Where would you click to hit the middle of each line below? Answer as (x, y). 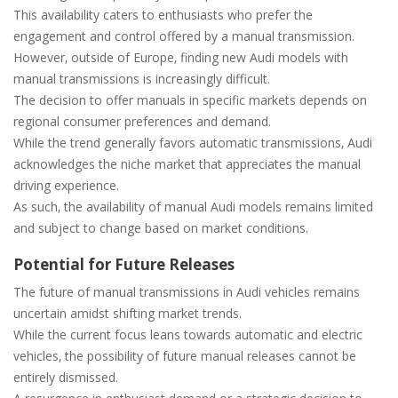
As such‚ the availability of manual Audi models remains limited (193, 206)
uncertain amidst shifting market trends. (127, 313)
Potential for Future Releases (124, 264)
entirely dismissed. (66, 377)
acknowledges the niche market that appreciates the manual (187, 163)
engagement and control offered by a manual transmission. (184, 36)
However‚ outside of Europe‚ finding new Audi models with (181, 57)
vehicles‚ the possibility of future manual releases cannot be (185, 355)
